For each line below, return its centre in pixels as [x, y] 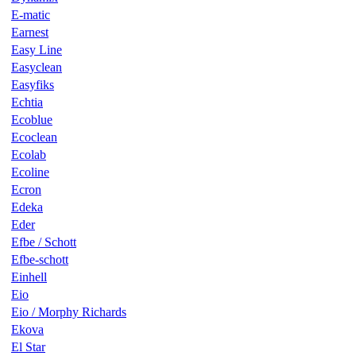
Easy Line [37, 49]
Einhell [29, 277]
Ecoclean [34, 137]
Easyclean [37, 67]
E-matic [31, 14]
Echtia [27, 102]
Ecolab [29, 154]
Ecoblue [32, 119]
